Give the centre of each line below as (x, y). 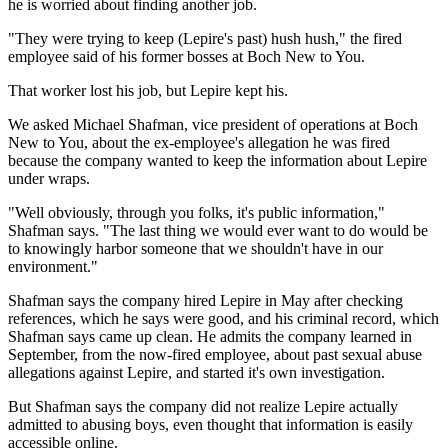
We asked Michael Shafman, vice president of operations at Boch (213, 124)
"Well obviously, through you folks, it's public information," (196, 212)
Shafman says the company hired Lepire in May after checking (205, 300)
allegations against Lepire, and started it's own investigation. (196, 372)
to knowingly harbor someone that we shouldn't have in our (195, 248)
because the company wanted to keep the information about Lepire (217, 160)
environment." (53, 266)
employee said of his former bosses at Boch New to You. (186, 56)
